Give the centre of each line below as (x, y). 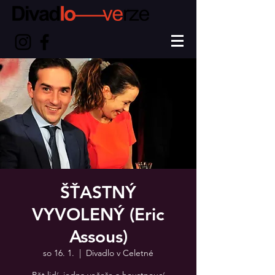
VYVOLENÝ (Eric (98, 214)
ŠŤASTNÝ (98, 192)
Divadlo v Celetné (120, 253)
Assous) (98, 236)
